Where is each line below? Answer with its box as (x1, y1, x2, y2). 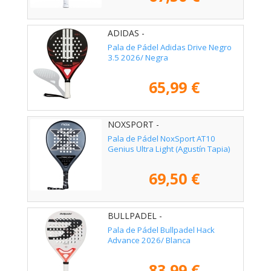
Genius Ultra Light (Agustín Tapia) (108, 143, 230, 154)
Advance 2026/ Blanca (108, 234, 191, 246)
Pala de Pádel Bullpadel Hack (108, 224, 215, 235)
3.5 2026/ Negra (108, 51, 168, 63)
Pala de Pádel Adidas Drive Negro (108, 41, 232, 53)
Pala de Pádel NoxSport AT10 (108, 132, 215, 144)
